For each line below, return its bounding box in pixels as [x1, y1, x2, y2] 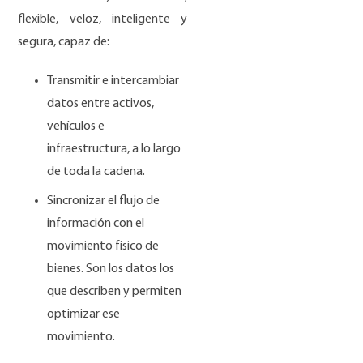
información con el [47, 217, 145, 231]
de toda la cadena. [47, 165, 148, 179]
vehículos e [47, 120, 105, 134]
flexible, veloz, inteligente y [18, 13, 188, 27]
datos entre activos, [47, 97, 155, 111]
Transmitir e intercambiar [47, 75, 180, 88]
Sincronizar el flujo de [47, 194, 160, 208]
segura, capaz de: [18, 36, 110, 49]
